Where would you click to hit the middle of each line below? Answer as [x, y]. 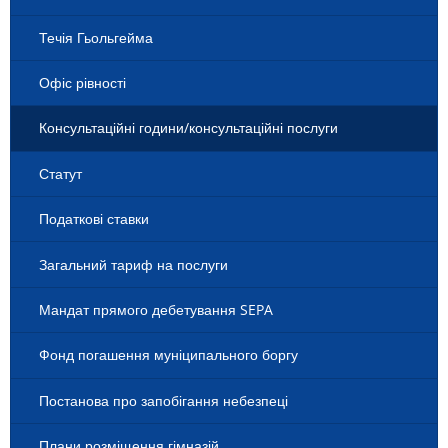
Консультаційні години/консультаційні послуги [188, 128]
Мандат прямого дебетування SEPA [156, 309]
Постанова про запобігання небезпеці [163, 400]
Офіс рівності [82, 83]
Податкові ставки [94, 219]
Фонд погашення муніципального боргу [168, 355]
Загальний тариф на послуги [133, 264]
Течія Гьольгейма [96, 37]
